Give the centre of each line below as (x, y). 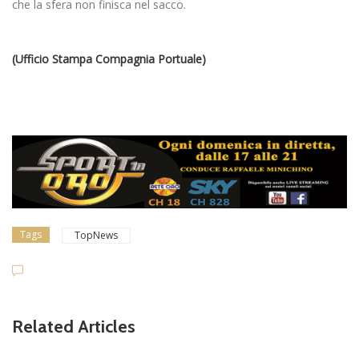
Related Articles (74, 326)
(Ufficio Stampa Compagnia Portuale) (109, 58)
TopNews (96, 235)
